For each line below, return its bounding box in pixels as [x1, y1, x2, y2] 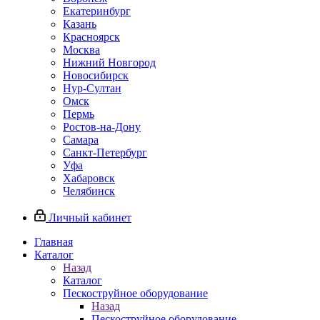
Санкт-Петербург [63, 146, 147, 159]
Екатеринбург [63, 5, 131, 17]
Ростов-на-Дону [63, 121, 141, 133]
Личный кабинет [49, 211, 131, 224]
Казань [63, 18, 96, 30]
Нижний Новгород [63, 56, 156, 69]
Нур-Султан [63, 82, 121, 94]
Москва [63, 44, 100, 56]
